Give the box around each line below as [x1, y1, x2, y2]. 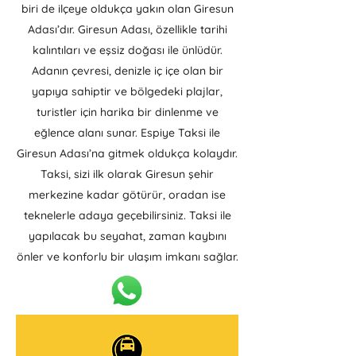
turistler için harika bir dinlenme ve [36, 105, 219, 119]
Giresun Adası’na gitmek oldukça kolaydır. [17, 146, 238, 161]
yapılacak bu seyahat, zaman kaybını [28, 229, 226, 243]
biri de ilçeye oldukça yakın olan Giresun [21, 2, 234, 16]
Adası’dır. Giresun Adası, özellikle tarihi [27, 22, 227, 37]
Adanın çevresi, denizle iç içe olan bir [31, 64, 223, 78]
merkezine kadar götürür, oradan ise [29, 188, 226, 202]
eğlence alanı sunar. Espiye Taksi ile [34, 126, 220, 140]
